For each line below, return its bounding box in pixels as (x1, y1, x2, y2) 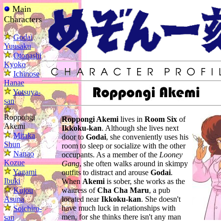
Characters (4, 14, 42, 24)
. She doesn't (141, 195, 181, 204)
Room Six (145, 115, 177, 124)
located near (62, 195, 101, 204)
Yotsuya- (13, 88, 40, 96)
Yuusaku (4, 42, 31, 50)
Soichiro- (13, 204, 42, 213)
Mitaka (13, 131, 35, 140)
